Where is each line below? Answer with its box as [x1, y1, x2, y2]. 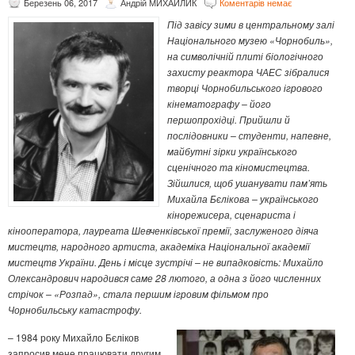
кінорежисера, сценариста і [167, 208, 296, 222]
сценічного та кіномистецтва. [167, 160, 310, 174]
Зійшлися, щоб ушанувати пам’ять [167, 176, 327, 190]
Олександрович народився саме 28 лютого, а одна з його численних [8, 271, 321, 285]
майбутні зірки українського [167, 144, 297, 158]
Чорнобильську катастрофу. [8, 303, 142, 317]
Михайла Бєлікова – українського [167, 192, 319, 206]
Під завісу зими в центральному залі [167, 17, 334, 32]
